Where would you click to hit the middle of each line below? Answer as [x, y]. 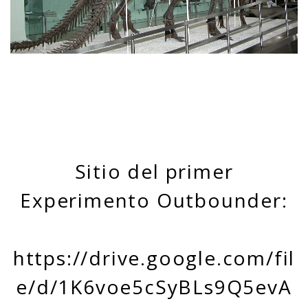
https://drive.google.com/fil [154, 258]
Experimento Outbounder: [154, 200]
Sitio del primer [154, 172]
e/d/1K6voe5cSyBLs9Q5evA [154, 287]
